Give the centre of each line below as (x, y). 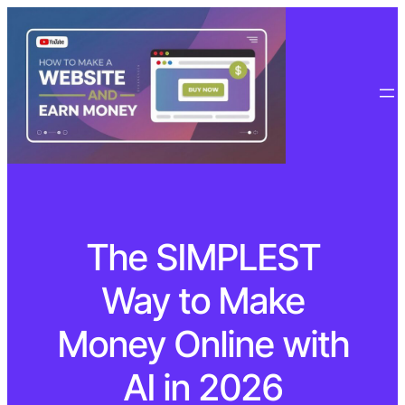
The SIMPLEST (202, 258)
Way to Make (202, 301)
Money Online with (202, 344)
